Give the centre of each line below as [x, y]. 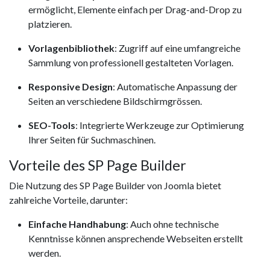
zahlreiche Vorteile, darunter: [68, 200]
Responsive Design [71, 87]
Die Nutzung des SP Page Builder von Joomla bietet [115, 186]
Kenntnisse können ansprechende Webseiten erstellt [136, 239]
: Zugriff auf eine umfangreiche [177, 48]
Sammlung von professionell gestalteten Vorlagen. [131, 63]
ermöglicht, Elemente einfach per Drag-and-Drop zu [135, 10]
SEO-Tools [52, 125]
